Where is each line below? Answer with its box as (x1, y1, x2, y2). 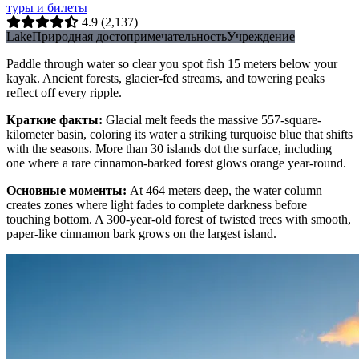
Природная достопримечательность (32, 30, 227, 43)
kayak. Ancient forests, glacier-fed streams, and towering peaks (6, 71, 325, 85)
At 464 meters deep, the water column (130, 184, 322, 197)
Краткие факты (6, 113, 99, 127)
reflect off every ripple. (6, 86, 122, 99)
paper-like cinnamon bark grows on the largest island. (6, 227, 276, 240)
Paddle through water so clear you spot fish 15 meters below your (6, 57, 337, 71)
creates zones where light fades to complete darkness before (6, 198, 307, 212)
